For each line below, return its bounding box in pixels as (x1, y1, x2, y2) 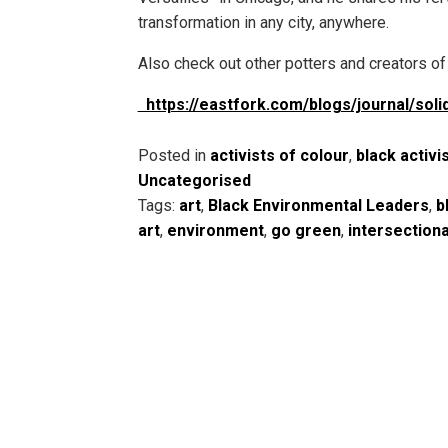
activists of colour (209, 145, 349, 165)
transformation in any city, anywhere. (137, 13, 389, 33)
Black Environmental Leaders (207, 195, 429, 215)
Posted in (137, 145, 210, 165)
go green (270, 220, 341, 240)
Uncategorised (137, 170, 251, 190)
